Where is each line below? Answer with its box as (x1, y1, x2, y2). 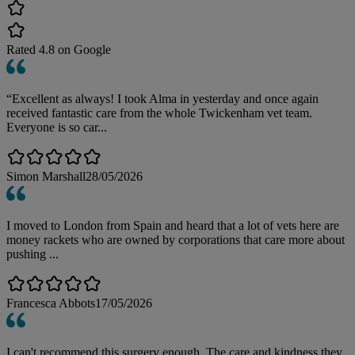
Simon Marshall (6, 169, 86, 183)
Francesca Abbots (6, 296, 95, 310)
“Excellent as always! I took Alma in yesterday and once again (6, 91, 319, 105)
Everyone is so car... (6, 120, 107, 134)
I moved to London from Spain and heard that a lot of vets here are (6, 218, 339, 232)
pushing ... (6, 246, 59, 261)
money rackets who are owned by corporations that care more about (6, 232, 345, 246)
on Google (55, 42, 111, 56)
